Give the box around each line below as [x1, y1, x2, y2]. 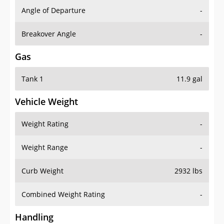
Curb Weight [21, 166, 63, 176]
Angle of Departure [21, 5, 85, 15]
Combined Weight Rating [21, 189, 105, 199]
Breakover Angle [21, 29, 76, 39]
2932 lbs [174, 166, 202, 176]
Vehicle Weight [15, 95, 78, 108]
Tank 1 [21, 74, 43, 84]
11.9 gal [176, 74, 202, 84]
